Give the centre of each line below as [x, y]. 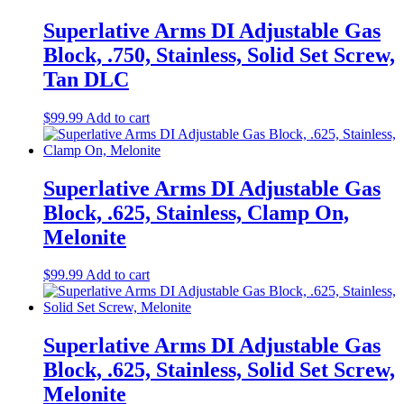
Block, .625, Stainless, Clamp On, [196, 212]
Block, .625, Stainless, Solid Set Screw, [219, 370]
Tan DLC [86, 79]
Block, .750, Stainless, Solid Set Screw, [219, 55]
